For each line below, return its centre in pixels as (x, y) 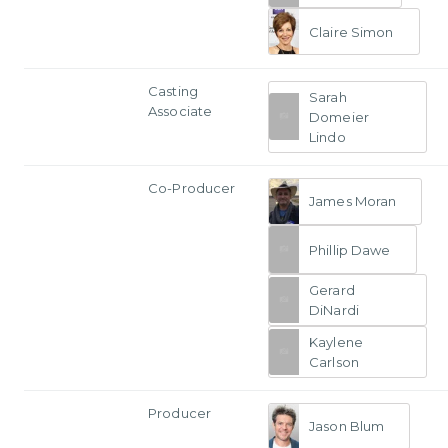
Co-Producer (192, 187)
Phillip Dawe (350, 249)
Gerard (332, 289)
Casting (173, 90)
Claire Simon (351, 31)
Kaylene (336, 341)
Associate (180, 110)
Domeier (339, 116)
